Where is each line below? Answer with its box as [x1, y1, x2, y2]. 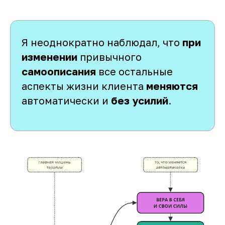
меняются [146, 80, 198, 92]
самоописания [22, 65, 96, 78]
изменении [22, 51, 77, 63]
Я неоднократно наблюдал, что [22, 36, 182, 49]
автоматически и [22, 94, 111, 107]
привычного [77, 51, 142, 63]
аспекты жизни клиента [22, 80, 146, 92]
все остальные [96, 65, 173, 78]
